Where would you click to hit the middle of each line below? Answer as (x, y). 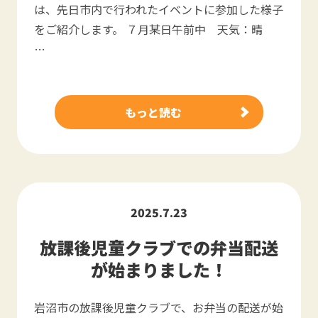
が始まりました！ (159, 269)
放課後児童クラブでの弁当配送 (159, 247)
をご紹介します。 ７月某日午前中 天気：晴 (154, 29)
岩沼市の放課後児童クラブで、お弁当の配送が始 (159, 307)
